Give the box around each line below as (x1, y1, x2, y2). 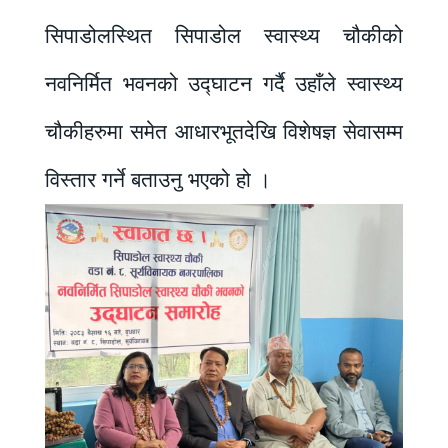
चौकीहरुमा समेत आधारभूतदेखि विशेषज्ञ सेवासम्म (45, 119, 403, 146)
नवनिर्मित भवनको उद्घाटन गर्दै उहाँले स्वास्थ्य (45, 71, 403, 98)
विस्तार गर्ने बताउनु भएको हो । (45, 167, 271, 194)
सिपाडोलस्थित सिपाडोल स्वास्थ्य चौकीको (45, 23, 403, 50)
